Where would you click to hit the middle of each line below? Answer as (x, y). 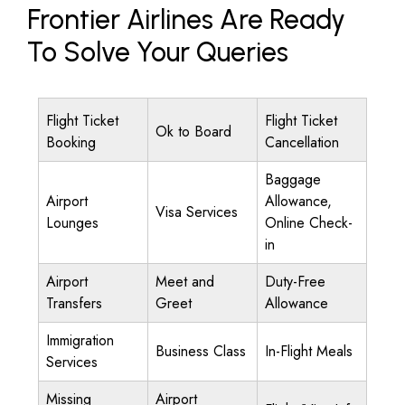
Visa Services (197, 212)
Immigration (80, 340)
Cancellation (302, 142)
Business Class (201, 351)
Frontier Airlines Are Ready (186, 19)
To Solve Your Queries (158, 52)
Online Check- (309, 223)
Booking (71, 142)
